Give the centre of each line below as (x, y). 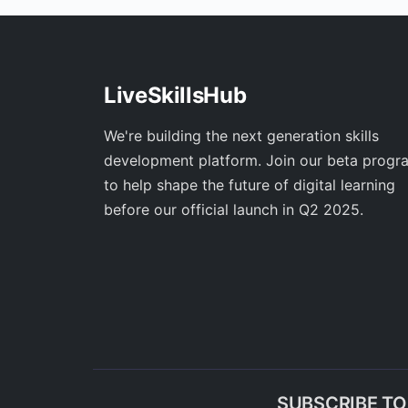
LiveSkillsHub (175, 95)
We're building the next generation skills (241, 135)
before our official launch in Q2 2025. (234, 209)
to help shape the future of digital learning (250, 184)
